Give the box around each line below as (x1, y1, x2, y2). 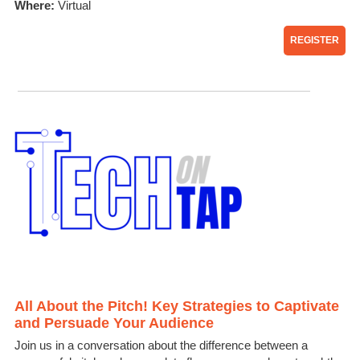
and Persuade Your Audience (14, 315, 214, 332)
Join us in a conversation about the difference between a (14, 338, 308, 353)
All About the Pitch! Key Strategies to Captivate (14, 298, 339, 315)
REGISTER (290, 35, 339, 47)
